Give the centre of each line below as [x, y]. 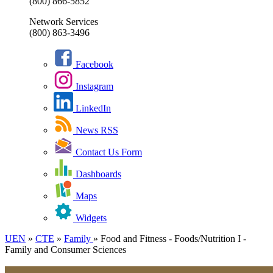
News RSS [96, 130]
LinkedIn [92, 108]
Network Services [64, 22]
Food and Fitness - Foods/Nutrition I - [173, 239]
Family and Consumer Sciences [66, 250]
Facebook [93, 65]
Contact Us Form [108, 152]
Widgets [90, 218]
